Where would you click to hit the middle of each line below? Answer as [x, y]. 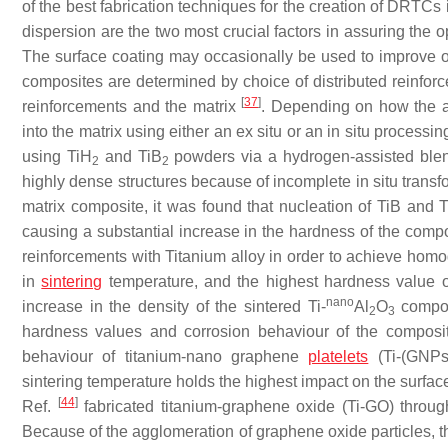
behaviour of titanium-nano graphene [165, 357]
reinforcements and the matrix [132, 107]
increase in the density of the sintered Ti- [174, 307]
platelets [338, 357]
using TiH [57, 157]
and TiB [130, 157]
